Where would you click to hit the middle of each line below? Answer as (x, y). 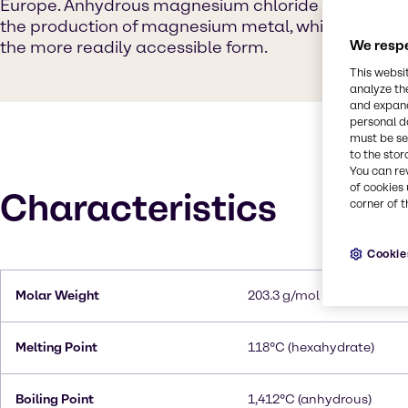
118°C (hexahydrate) (311, 347)
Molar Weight (57, 296)
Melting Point (56, 347)
